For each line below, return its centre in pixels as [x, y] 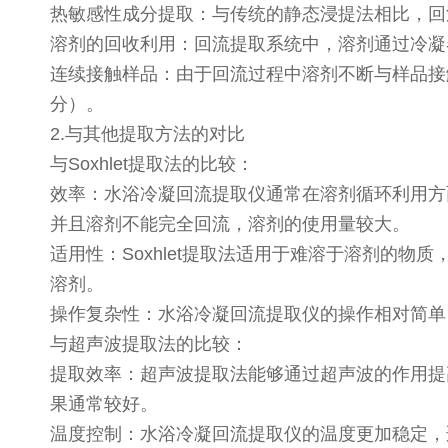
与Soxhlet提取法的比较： [157, 164]
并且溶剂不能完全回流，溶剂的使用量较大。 [235, 224]
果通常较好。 [109, 404]
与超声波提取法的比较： [154, 344]
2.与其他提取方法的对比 [152, 134]
